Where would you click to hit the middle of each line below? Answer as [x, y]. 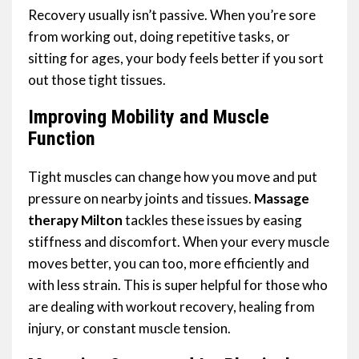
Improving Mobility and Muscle [149, 117]
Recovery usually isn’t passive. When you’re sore [172, 15]
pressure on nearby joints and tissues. [141, 199]
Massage [282, 199]
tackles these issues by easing [212, 220]
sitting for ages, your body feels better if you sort [176, 58]
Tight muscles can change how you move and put [173, 177]
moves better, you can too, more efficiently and [169, 264]
